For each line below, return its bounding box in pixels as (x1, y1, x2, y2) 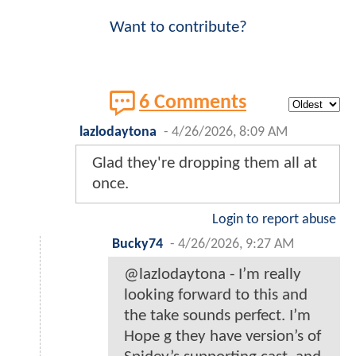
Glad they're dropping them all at (92, 155, 317, 172)
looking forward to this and (124, 287, 308, 304)
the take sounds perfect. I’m (124, 308, 311, 325)
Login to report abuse (212, 213, 336, 227)
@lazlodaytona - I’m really (124, 266, 301, 284)
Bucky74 (112, 238, 163, 252)
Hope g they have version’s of (124, 328, 321, 346)
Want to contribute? (109, 19, 247, 37)
